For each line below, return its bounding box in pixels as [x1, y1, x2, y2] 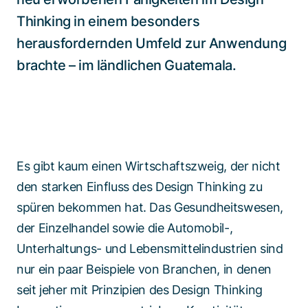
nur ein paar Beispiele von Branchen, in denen [16, 262, 272, 276]
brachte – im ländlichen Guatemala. [16, 57, 236, 74]
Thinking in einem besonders [16, 13, 200, 30]
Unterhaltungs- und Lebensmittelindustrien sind [16, 241, 283, 256]
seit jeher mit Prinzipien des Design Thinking [16, 283, 263, 297]
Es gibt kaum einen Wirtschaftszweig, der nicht [16, 159, 280, 173]
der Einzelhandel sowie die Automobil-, [16, 221, 233, 235]
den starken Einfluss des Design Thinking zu [16, 179, 263, 194]
